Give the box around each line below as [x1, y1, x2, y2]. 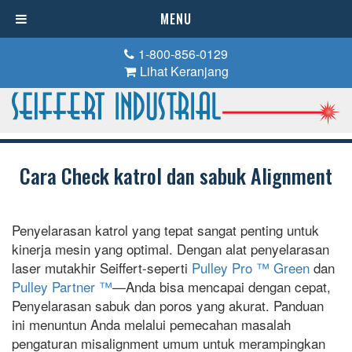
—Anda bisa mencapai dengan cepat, [112, 277, 331, 297]
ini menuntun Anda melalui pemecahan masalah [12, 314, 291, 335]
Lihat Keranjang [139, 62, 229, 80]
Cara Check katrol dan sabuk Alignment [20, 160, 332, 192]
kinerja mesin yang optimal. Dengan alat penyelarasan [12, 239, 329, 259]
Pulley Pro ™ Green [192, 258, 310, 278]
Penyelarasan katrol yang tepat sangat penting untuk [12, 220, 319, 240]
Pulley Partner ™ [12, 277, 112, 297]
